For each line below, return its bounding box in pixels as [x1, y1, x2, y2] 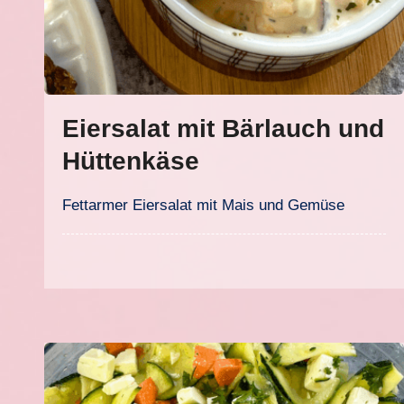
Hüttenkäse [62, 147, 199, 175]
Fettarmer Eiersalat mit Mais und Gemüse [71, 197, 344, 214]
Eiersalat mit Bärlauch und [62, 115, 384, 142]
